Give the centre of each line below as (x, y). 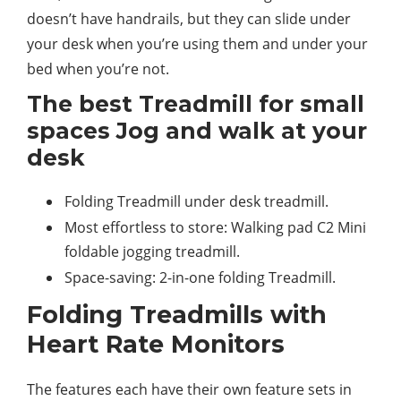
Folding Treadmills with (177, 314)
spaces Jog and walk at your (197, 130)
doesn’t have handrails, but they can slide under (189, 18)
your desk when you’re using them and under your (197, 43)
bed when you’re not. (98, 68)
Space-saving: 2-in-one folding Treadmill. (200, 277)
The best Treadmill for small (196, 103)
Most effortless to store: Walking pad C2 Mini (215, 227)
